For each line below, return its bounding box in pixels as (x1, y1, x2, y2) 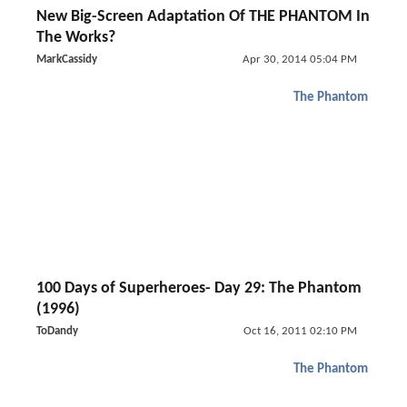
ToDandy (36, 325, 78, 337)
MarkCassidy (36, 54, 97, 65)
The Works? (36, 29, 115, 46)
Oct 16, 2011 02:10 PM (243, 325, 357, 337)
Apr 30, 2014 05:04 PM (242, 54, 357, 65)
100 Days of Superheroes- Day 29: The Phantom (36, 280, 362, 297)
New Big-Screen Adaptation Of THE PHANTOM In (36, 8, 370, 25)
